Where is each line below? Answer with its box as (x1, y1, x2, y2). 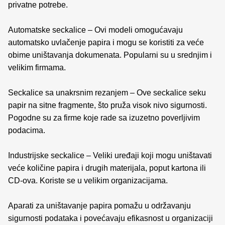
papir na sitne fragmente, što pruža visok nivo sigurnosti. (8, 101, 207, 109)
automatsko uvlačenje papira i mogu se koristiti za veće (8, 38, 204, 47)
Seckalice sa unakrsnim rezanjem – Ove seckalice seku (8, 88, 206, 97)
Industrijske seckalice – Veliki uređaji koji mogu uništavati (8, 151, 212, 160)
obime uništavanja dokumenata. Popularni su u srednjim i (8, 51, 212, 59)
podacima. (8, 126, 45, 135)
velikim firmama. (8, 63, 66, 72)
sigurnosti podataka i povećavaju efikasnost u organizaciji (8, 214, 213, 222)
